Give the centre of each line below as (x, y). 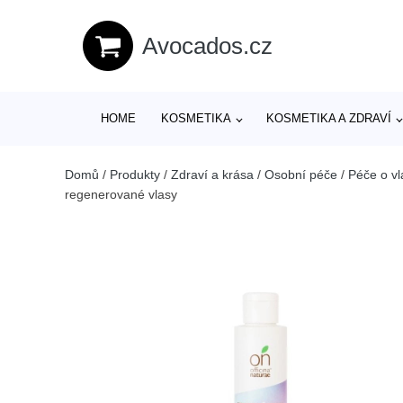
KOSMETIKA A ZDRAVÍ (329, 118)
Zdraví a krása (212, 175)
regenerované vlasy (121, 194)
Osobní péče (301, 175)
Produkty (135, 175)
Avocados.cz (207, 45)
